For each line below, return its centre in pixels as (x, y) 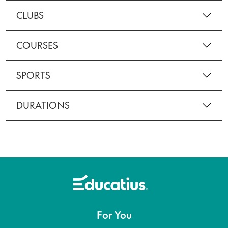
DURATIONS (43, 105)
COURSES (37, 45)
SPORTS (33, 75)
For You (114, 215)
